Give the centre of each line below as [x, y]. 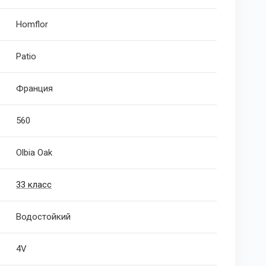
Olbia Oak [34, 153]
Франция [35, 89]
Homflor [32, 25]
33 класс [34, 185]
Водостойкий [44, 217]
